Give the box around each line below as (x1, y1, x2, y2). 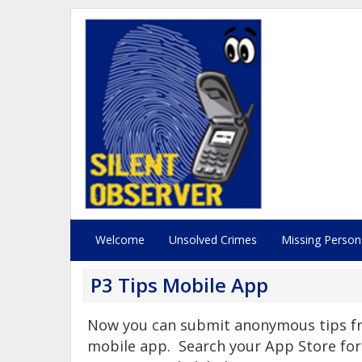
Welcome (95, 231, 145, 247)
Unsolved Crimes (169, 231, 257, 247)
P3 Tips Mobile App (90, 271, 268, 298)
